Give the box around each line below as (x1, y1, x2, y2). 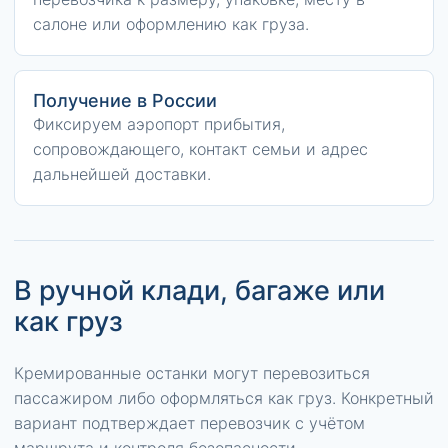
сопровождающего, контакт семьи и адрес (33, 139, 368, 159)
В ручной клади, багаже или (14, 274, 385, 307)
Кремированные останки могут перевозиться (14, 363, 370, 383)
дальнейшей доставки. (33, 164, 211, 184)
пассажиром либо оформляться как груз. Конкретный (14, 388, 434, 408)
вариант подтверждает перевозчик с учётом (14, 413, 365, 433)
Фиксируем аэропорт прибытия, (33, 114, 285, 134)
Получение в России (33, 90, 217, 111)
